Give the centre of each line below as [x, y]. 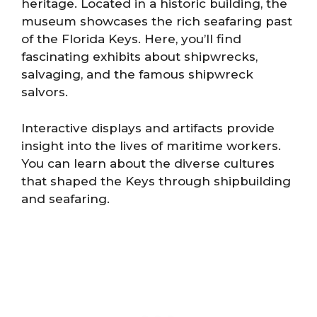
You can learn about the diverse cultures [148, 163]
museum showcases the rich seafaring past [157, 21]
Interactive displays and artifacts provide [148, 128]
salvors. [45, 92]
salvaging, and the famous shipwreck [137, 74]
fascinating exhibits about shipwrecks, [139, 57]
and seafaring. [65, 198]
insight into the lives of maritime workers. [151, 145]
